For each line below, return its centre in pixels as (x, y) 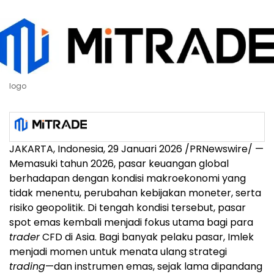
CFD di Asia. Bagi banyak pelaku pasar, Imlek (147, 237)
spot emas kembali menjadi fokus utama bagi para (131, 222)
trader (24, 237)
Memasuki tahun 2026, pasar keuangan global (119, 163)
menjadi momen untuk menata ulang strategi (118, 251)
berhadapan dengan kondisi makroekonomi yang (128, 178)
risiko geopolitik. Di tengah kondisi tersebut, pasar (128, 207)
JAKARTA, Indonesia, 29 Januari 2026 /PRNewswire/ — (136, 149)
